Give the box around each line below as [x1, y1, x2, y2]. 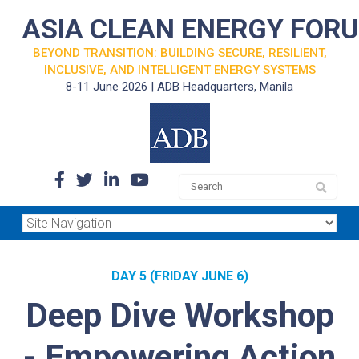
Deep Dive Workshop [25, 296, 334, 336]
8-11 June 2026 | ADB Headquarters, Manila [66, 79, 293, 94]
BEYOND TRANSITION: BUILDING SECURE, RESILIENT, [32, 45, 327, 60]
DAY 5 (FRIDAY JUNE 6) [111, 268, 248, 284]
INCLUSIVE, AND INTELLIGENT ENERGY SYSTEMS [43, 62, 316, 77]
